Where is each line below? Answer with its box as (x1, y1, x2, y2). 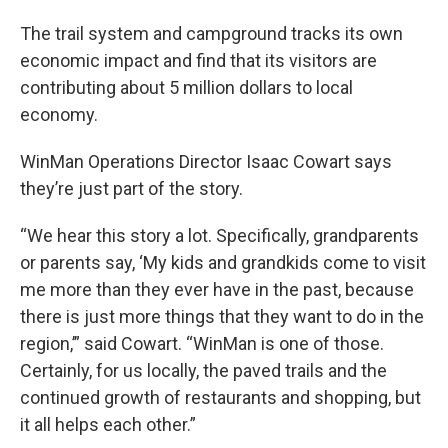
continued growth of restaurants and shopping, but (20, 386, 421, 408)
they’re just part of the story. (20, 177, 243, 199)
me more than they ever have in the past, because (20, 278, 414, 300)
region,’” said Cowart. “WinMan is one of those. (20, 332, 384, 354)
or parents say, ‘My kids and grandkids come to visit (20, 251, 426, 273)
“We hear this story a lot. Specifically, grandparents (20, 224, 419, 246)
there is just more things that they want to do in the (20, 305, 424, 327)
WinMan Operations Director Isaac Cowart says (20, 150, 392, 172)
